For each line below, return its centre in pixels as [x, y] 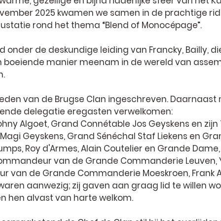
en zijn [205, 124]
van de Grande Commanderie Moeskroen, [100, 173]
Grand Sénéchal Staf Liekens [127, 136]
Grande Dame [188, 148]
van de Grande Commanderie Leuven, [135, 161]
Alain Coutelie [110, 148]
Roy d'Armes [51, 148]
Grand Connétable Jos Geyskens [120, 124]
